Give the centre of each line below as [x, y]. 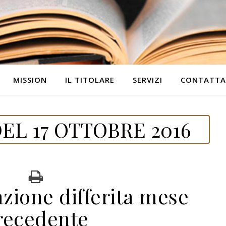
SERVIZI [147, 80]
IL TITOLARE [90, 80]
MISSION [30, 80]
